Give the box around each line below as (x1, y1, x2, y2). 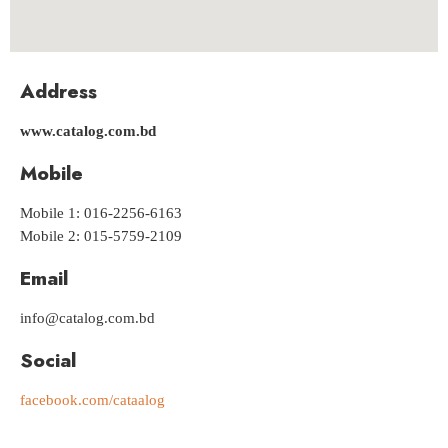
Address (20, 78, 97, 105)
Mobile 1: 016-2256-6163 (20, 205, 182, 224)
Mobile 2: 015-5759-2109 (20, 228, 182, 247)
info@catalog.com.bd (20, 310, 155, 329)
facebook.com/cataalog (20, 392, 165, 411)
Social (20, 347, 76, 374)
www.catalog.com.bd (20, 123, 156, 142)
